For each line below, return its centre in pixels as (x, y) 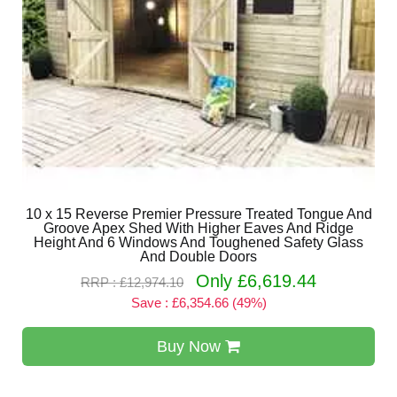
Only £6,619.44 (256, 281)
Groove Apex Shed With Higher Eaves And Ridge (198, 228)
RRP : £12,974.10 (132, 282)
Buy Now (191, 346)
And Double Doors (198, 257)
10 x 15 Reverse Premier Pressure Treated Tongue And (198, 214)
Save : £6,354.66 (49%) (198, 303)
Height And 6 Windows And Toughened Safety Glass (198, 242)
